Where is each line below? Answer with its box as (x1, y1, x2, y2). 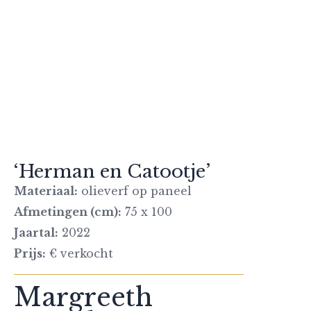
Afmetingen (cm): (14, 205, 121, 219)
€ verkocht (46, 246, 113, 260)
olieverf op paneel (78, 184, 192, 198)
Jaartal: (14, 226, 58, 239)
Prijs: (14, 246, 46, 260)
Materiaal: (14, 184, 78, 198)
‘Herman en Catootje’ (14, 160, 210, 183)
